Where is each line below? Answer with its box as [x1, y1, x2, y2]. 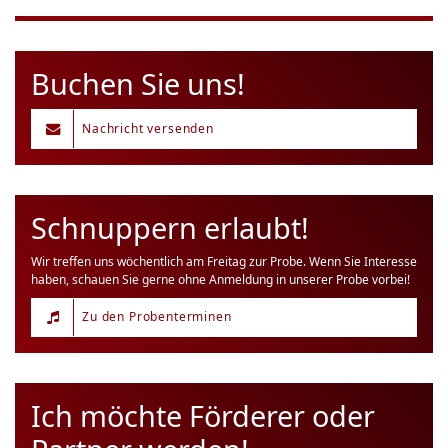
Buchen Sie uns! [31, 63, 245, 103]
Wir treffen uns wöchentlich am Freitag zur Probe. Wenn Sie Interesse [31, 253, 417, 271]
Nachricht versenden [82, 119, 214, 137]
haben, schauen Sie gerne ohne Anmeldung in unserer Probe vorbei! [31, 271, 410, 289]
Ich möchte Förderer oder [31, 396, 375, 436]
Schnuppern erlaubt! [31, 207, 309, 247]
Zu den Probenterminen [82, 308, 232, 326]
